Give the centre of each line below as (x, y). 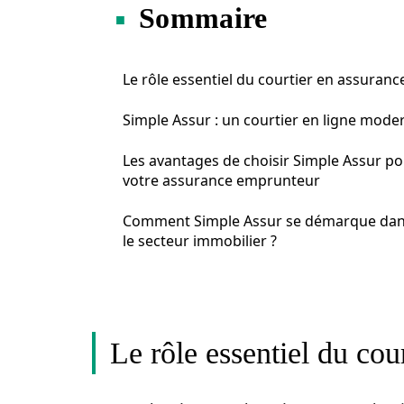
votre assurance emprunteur (221, 180)
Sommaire (203, 18)
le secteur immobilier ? (200, 241)
